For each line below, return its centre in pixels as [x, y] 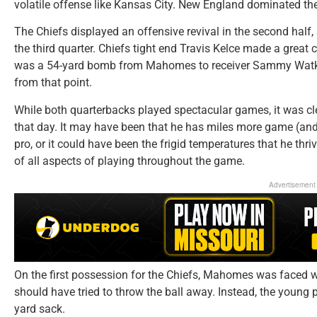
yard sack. [40, 309]
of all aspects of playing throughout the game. [129, 161]
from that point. [53, 83]
